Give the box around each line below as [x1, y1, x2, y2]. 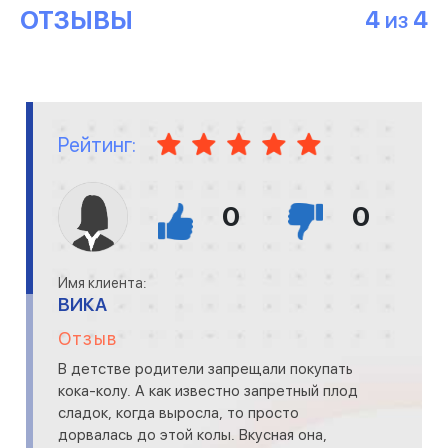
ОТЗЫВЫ [20, 5, 133, 36]
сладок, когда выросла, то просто [58, 404, 299, 423]
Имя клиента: [58, 275, 147, 292]
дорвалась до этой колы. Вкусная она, [58, 426, 327, 445]
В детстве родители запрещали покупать [58, 360, 353, 379]
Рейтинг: [58, 132, 136, 157]
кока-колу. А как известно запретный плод [58, 382, 358, 401]
